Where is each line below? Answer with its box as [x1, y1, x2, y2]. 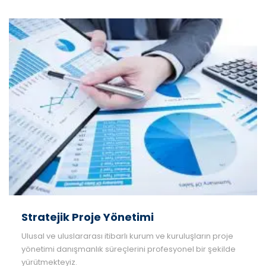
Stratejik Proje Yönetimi [21, 210, 154, 225]
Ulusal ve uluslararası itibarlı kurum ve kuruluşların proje [21, 230, 233, 242]
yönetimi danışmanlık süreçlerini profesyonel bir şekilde [21, 243, 236, 255]
